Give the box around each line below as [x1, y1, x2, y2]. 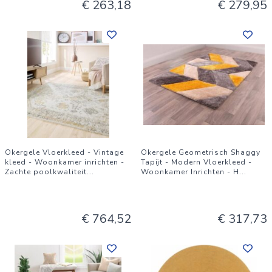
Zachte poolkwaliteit [5, 167, 87, 177]
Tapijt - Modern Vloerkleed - [141, 157, 252, 167]
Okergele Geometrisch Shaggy [141, 148, 260, 157]
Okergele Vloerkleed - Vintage [5, 148, 124, 157]
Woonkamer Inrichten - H [141, 167, 239, 177]
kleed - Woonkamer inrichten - [5, 157, 124, 167]
